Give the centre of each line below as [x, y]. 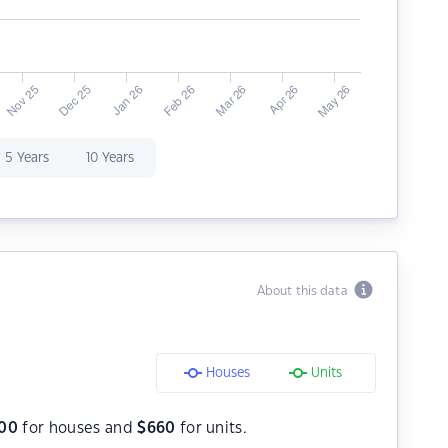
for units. [211, 428]
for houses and [78, 428]
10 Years [109, 158]
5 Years [26, 158]
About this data [305, 291]
